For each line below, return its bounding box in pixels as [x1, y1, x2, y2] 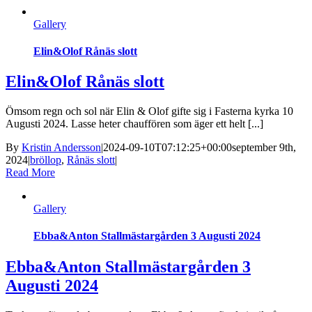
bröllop [30, 154, 61, 166]
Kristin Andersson [22, 141, 101, 154]
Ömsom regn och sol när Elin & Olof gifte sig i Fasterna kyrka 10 [6, 105, 293, 118]
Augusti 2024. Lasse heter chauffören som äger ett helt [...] [6, 118, 263, 130]
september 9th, [232, 141, 296, 154]
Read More [6, 166, 55, 179]
